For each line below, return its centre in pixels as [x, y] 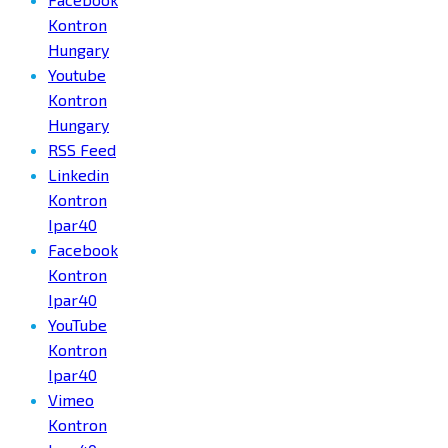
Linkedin [78, 175]
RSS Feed [82, 150]
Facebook [83, 250]
